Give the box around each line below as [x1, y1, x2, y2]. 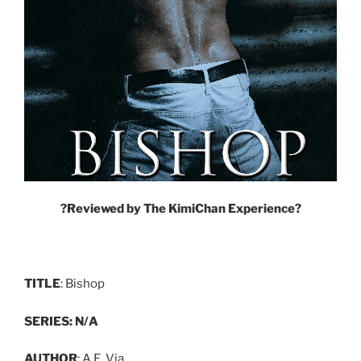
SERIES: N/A [24, 313, 98, 329]
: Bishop [60, 276, 105, 292]
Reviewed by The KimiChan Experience [66, 201, 295, 217]
